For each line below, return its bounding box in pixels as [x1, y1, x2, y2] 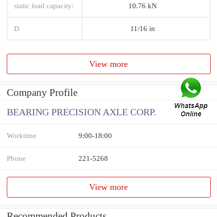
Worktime [7, 131, 36, 140]
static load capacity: [14, 1, 74, 10]
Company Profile [7, 87, 77, 99]
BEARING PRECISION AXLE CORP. [7, 107, 156, 118]
